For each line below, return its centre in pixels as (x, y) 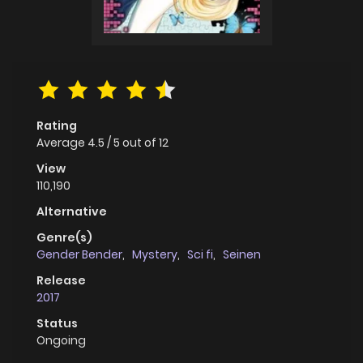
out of (141, 142)
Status (57, 323)
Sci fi (200, 254)
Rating (57, 125)
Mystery (155, 254)
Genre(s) (64, 237)
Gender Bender (79, 254)
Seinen (242, 254)
